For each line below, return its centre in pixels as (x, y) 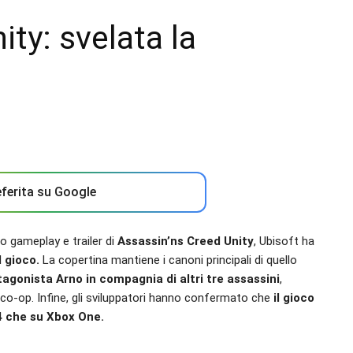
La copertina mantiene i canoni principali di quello (168, 260)
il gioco (294, 298)
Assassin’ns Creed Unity (186, 241)
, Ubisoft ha (284, 241)
